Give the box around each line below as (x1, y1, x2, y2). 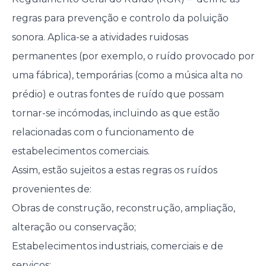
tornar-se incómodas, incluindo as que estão (11, 107, 220, 119)
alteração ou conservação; (11, 221, 136, 233)
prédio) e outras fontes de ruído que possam (11, 88, 224, 100)
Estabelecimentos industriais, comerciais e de (11, 240, 223, 252)
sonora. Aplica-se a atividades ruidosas (11, 31, 188, 43)
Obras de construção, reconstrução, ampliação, (11, 202, 235, 214)
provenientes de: (11, 183, 91, 195)
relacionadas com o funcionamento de (11, 126, 194, 138)
